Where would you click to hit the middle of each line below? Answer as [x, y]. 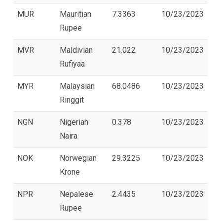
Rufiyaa [72, 64]
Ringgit [72, 100]
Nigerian [74, 122]
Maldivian [76, 50]
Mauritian [75, 14]
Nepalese [76, 194]
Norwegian [78, 158]
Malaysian [77, 86]
